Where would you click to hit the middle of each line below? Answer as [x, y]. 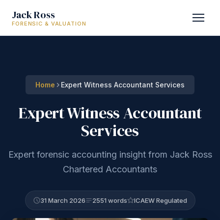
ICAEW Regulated [160, 200]
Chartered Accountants [110, 169]
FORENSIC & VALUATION [49, 23]
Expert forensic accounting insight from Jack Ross [110, 154]
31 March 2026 [63, 200]
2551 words [110, 200]
